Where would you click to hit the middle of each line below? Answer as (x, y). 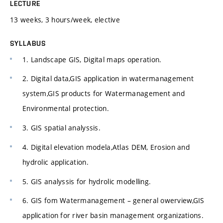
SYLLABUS (28, 43)
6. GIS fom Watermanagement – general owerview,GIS (113, 201)
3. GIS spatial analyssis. (61, 128)
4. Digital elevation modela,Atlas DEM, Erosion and (106, 147)
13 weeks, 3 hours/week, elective (65, 19)
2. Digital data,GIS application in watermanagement (108, 79)
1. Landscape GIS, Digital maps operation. (92, 59)
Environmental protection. (66, 109)
